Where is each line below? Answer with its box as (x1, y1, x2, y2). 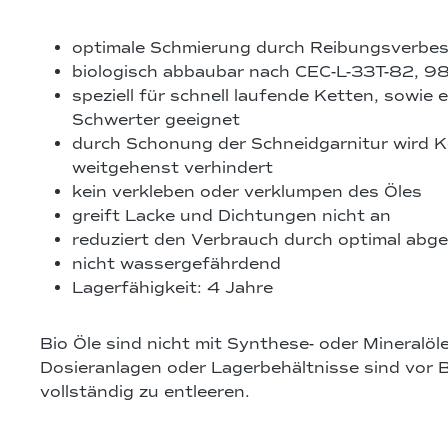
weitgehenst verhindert (72, 158, 273, 179)
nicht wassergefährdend (72, 254, 281, 275)
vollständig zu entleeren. (40, 382, 250, 403)
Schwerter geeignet (72, 110, 240, 131)
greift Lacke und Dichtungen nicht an (72, 206, 391, 227)
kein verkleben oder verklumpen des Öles (72, 182, 422, 203)
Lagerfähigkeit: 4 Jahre (72, 278, 273, 299)
